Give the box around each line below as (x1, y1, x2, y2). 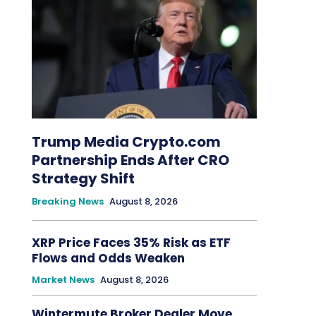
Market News (31, 273, 95, 287)
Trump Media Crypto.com (31, 132, 221, 152)
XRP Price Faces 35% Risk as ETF (31, 234, 231, 252)
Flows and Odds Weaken (31, 250, 188, 267)
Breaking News (31, 195, 104, 209)
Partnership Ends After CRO (31, 150, 229, 171)
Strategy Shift (31, 169, 135, 189)
